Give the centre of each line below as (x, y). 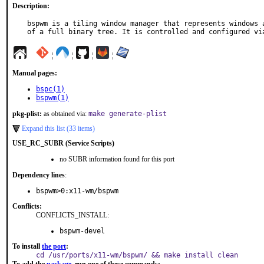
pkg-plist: (27, 114)
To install (27, 246)
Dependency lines (39, 175)
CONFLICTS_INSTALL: (72, 215)
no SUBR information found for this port (117, 159)
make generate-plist (128, 114)
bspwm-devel (82, 231)
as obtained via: (65, 114)
